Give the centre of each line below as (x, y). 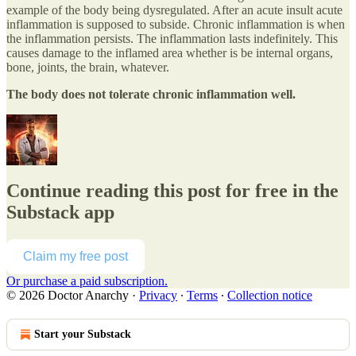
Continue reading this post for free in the (172, 191)
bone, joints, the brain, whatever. (88, 67)
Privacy (158, 296)
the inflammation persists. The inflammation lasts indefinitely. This (172, 38)
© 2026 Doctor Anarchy (68, 296)
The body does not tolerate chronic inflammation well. (151, 94)
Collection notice (270, 296)
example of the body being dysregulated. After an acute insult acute (174, 10)
